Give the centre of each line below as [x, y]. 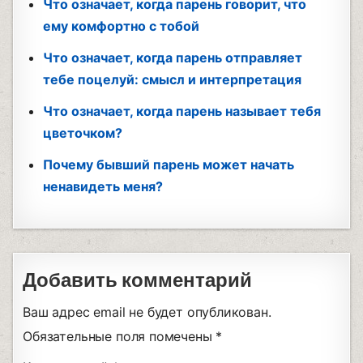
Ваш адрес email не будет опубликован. [147, 312]
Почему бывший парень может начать [169, 164]
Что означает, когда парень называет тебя [182, 111]
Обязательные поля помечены [120, 336]
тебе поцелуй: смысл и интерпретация [173, 79]
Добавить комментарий [138, 280]
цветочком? [83, 132]
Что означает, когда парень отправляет [173, 57]
